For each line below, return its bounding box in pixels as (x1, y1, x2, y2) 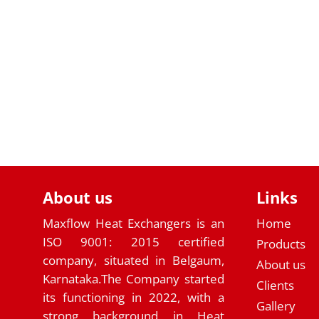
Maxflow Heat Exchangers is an (43, 214, 224, 231)
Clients (256, 276, 294, 293)
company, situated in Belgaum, (43, 251, 224, 268)
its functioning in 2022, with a (43, 288, 224, 305)
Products (256, 235, 305, 252)
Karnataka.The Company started (43, 270, 224, 287)
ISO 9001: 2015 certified (43, 233, 224, 250)
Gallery (256, 297, 296, 314)
